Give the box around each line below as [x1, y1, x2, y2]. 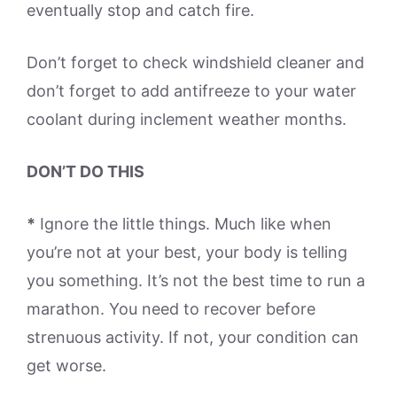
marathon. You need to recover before [27, 300, 315, 318]
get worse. [27, 356, 106, 375]
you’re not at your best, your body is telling [27, 243, 347, 261]
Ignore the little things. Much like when [35, 214, 331, 233]
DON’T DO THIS [27, 162, 144, 181]
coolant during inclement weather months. [27, 110, 346, 128]
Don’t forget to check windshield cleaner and [27, 53, 364, 72]
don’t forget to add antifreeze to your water [27, 82, 356, 100]
